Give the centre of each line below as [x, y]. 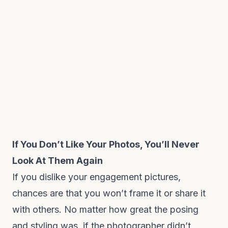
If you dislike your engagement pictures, [96, 177]
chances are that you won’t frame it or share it [109, 193]
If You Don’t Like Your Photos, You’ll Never [106, 144]
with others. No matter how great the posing [105, 209]
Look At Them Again [58, 161]
